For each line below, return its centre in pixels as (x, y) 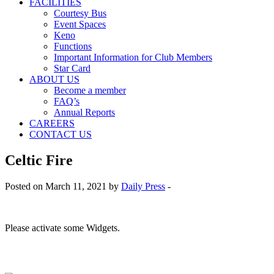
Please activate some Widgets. (62, 228)
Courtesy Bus (80, 13)
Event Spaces (80, 24)
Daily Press (143, 186)
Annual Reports (84, 112)
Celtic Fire (39, 160)
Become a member (90, 90)
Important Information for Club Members (133, 57)
